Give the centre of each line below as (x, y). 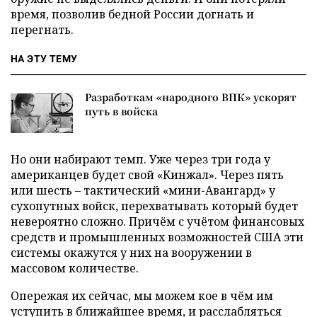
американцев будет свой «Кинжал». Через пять (147, 174)
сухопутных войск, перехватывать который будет (154, 206)
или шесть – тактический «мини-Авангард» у (143, 190)
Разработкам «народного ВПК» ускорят (191, 97)
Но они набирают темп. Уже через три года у (140, 159)
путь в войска (121, 111)
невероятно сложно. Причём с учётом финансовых (157, 221)
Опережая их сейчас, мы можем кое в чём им (142, 295)
